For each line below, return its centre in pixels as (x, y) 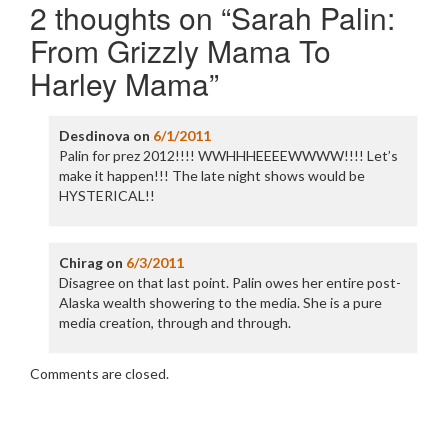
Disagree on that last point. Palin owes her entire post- (229, 282)
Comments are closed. (99, 373)
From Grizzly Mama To (180, 50)
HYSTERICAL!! (106, 195)
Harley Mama (119, 83)
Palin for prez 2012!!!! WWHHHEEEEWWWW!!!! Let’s (228, 155)
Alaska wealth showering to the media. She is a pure (220, 302)
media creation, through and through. (174, 322)
